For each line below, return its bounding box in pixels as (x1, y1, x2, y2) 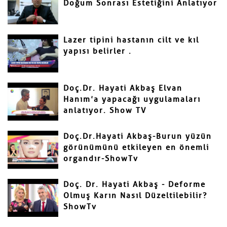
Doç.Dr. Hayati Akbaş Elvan (63, 84, 182, 93)
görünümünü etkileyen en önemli (63, 143, 209, 152)
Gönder (21, 11, 56, 22)
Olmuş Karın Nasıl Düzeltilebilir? (63, 191, 207, 200)
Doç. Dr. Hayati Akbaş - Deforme (63, 180, 206, 189)
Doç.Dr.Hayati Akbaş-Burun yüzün (63, 132, 212, 141)
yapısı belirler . (63, 47, 132, 56)
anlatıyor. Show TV (63, 106, 146, 115)
